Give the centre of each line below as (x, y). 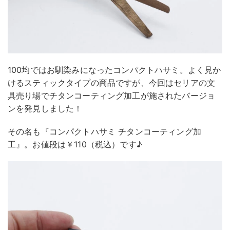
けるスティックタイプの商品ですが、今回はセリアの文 (112, 82)
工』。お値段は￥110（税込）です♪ (75, 144)
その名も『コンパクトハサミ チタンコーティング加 (104, 131)
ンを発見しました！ (45, 108)
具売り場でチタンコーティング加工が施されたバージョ (111, 95)
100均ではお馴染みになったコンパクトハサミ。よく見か (114, 70)
